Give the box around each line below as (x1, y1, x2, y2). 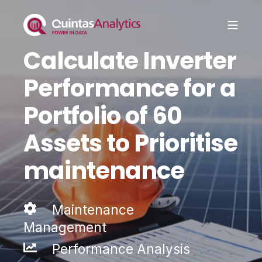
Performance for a (23, 71, 236, 105)
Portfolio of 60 (23, 99, 182, 132)
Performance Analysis (48, 240, 190, 257)
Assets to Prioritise (23, 126, 237, 160)
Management (23, 219, 106, 235)
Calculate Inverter (23, 44, 236, 77)
